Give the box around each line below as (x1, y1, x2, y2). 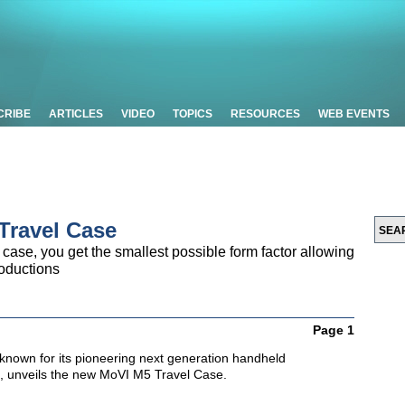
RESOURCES (231, 108, 300, 120)
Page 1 (313, 323, 354, 337)
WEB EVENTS (318, 108, 390, 120)
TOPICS (173, 108, 212, 120)
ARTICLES (49, 108, 103, 120)
